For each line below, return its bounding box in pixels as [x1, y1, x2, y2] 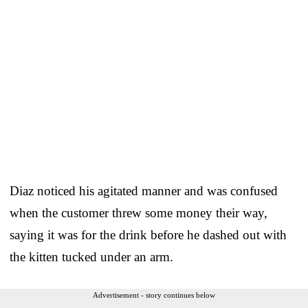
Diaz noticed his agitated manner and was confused [10, 183, 278, 198]
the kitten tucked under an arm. [10, 249, 173, 264]
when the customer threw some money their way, [10, 205, 267, 220]
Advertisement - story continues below [93, 290, 215, 299]
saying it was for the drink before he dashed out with [10, 227, 287, 242]
